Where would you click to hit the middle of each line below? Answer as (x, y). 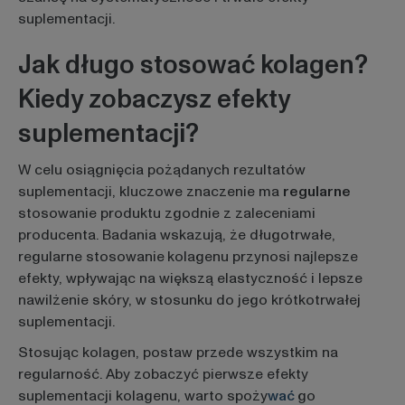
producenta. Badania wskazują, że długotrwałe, (176, 235)
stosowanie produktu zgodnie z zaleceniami (166, 214)
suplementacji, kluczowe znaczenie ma (150, 192)
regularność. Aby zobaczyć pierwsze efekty (163, 374)
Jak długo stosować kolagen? (193, 65)
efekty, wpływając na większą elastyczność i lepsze (190, 279)
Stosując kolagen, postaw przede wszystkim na (178, 352)
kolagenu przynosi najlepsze (262, 257)
